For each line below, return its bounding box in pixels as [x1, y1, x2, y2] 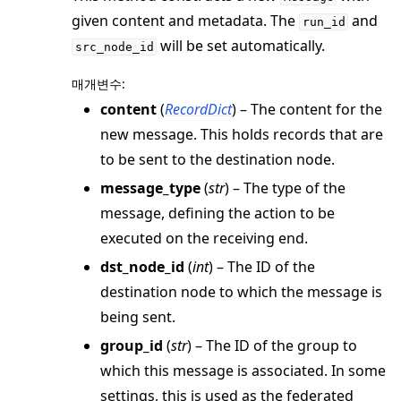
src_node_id [74, 39, 154, 54]
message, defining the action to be [100, 202, 335, 223]
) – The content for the [232, 98, 382, 119]
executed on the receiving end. [100, 227, 308, 248]
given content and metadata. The [72, 10, 299, 30]
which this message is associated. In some [100, 360, 386, 380]
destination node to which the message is [100, 281, 382, 302]
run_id [302, 14, 346, 29]
